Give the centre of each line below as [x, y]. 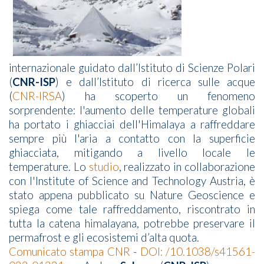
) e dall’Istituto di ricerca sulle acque [155, 82]
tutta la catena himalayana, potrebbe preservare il [132, 223]
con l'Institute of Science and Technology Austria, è [132, 181]
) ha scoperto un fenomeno [159, 96]
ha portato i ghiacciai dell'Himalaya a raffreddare [132, 124]
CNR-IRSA [37, 96]
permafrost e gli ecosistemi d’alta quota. [104, 237]
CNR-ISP [34, 82]
